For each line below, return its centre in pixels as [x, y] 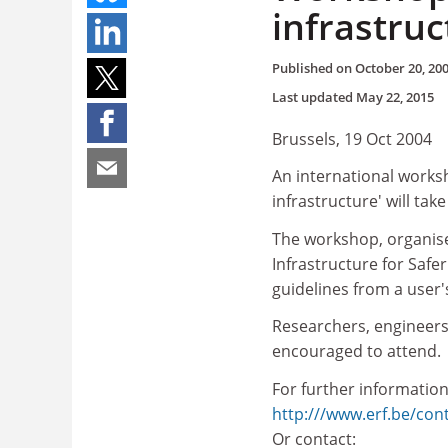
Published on [313, 67]
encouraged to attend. [356, 351]
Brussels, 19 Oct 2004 [352, 138]
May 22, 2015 [395, 96]
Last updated [314, 96]
